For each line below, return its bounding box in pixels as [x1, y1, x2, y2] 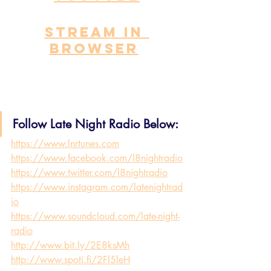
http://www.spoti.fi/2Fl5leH [11, 253, 130, 267]
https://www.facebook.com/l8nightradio [11, 152, 183, 165]
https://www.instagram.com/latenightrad [11, 181, 183, 194]
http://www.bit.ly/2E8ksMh [11, 239, 129, 252]
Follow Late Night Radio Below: [13, 116, 178, 132]
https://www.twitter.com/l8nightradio [11, 166, 168, 180]
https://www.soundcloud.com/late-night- [11, 210, 180, 223]
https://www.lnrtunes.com [11, 137, 119, 151]
